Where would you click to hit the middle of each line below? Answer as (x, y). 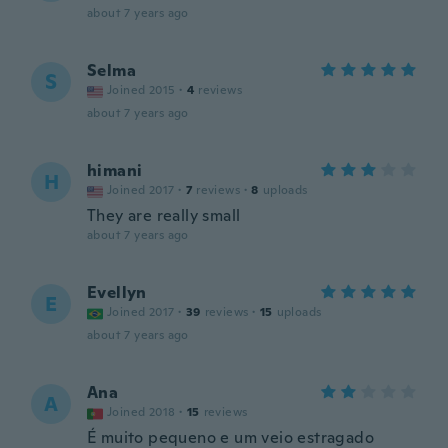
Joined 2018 (141, 412)
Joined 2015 (141, 90)
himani (115, 170)
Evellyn (117, 292)
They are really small (166, 215)
